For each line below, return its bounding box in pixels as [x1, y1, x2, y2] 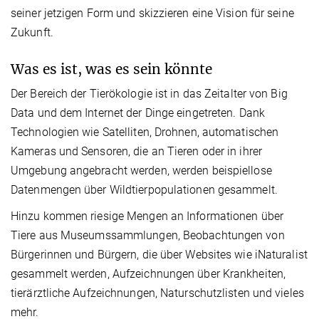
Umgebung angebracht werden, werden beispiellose [11, 164, 272, 178]
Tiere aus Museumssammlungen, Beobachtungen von [11, 229, 285, 243]
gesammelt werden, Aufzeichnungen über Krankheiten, [11, 267, 286, 281]
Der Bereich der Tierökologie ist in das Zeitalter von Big [11, 87, 288, 101]
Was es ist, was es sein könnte [11, 61, 212, 78]
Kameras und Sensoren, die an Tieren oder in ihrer [11, 145, 262, 159]
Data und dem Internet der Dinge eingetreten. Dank [11, 106, 265, 120]
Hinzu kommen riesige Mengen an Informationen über [11, 209, 283, 224]
